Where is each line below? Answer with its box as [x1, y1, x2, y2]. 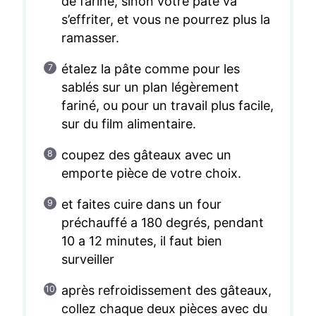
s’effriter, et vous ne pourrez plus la [61, 11, 271, 27]
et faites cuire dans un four [61, 196, 222, 212]
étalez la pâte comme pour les [61, 61, 241, 76]
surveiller [61, 251, 114, 267]
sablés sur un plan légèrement [61, 79, 240, 95]
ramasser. [61, 30, 119, 45]
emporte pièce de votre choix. [61, 165, 242, 181]
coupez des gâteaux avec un [61, 147, 231, 162]
